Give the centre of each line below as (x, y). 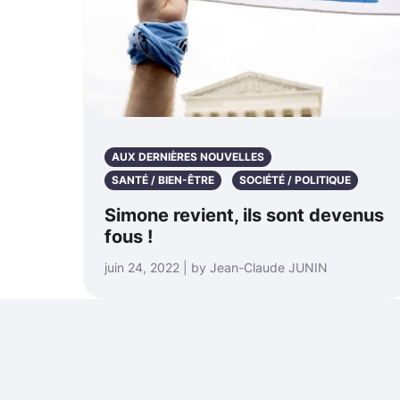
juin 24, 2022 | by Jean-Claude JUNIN (216, 268)
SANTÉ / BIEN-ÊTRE (163, 180)
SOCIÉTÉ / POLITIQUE (295, 180)
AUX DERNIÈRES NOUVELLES (188, 157)
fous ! (129, 237)
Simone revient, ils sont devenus (244, 216)
